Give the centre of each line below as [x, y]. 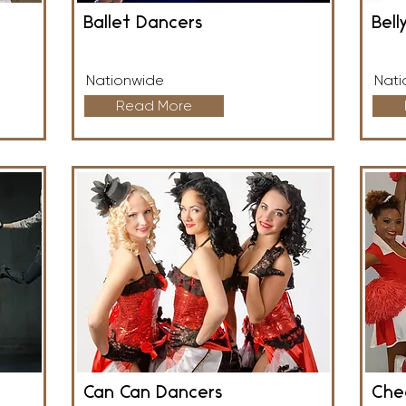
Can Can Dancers [153, 393]
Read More [154, 106]
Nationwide [125, 80]
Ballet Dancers [143, 24]
